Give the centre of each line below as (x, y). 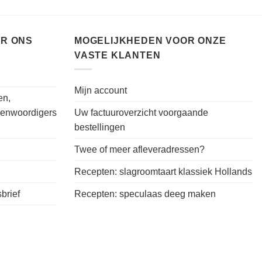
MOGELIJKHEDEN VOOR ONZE (150, 40)
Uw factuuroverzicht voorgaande (141, 113)
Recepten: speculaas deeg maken (145, 194)
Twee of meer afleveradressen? (139, 150)
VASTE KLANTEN (118, 55)
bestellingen (100, 127)
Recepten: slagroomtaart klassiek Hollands (163, 172)
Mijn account (101, 91)
